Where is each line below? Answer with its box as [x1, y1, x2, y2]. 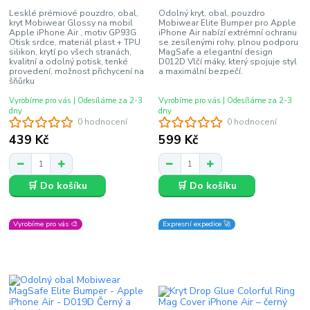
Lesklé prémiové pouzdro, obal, [9, 7, 139, 19]
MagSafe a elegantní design [158, 46, 273, 57]
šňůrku [9, 75, 35, 86]
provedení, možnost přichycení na [9, 65, 145, 77]
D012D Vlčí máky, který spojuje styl [158, 55, 297, 67]
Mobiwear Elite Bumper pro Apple [158, 17, 296, 28]
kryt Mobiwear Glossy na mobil [9, 17, 134, 28]
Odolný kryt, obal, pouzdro [158, 7, 265, 19]
